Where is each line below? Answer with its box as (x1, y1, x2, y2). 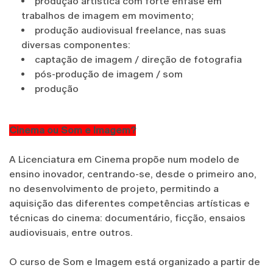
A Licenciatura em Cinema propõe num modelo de (9, 153, 239, 165)
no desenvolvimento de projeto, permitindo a (9, 182, 219, 194)
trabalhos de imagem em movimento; (21, 9, 194, 21)
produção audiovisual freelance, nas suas (35, 24, 226, 36)
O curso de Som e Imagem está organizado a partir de (9, 255, 260, 268)
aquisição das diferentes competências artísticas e (9, 197, 250, 209)
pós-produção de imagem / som (35, 68, 183, 80)
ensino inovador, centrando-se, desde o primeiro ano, (9, 168, 257, 180)
